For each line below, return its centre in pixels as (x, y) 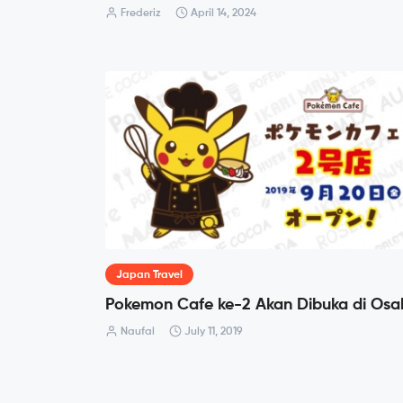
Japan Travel (149, 275)
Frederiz (139, 14)
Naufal (136, 331)
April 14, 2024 (222, 14)
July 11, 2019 (212, 331)
